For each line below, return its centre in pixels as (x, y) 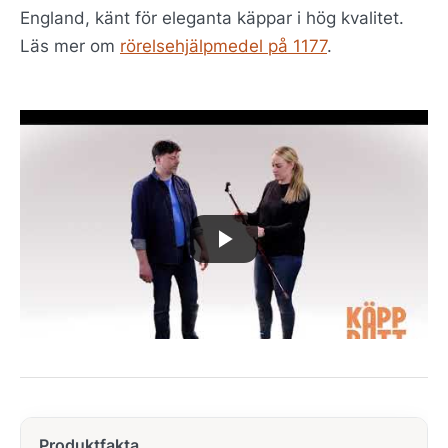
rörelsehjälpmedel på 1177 (223, 46)
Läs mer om (70, 46)
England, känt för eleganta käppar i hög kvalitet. (212, 18)
